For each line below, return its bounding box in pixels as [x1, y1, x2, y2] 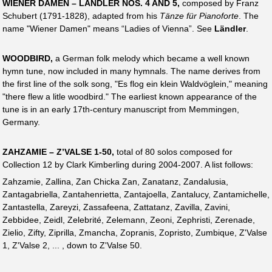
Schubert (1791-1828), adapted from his [2, 10, 160, 21]
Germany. [2, 117, 40, 127]
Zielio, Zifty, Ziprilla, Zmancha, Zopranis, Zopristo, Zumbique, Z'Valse [2, 228, 267, 238]
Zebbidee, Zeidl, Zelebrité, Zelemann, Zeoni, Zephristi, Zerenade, [2, 215, 255, 225]
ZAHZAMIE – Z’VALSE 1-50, [2, 147, 114, 157]
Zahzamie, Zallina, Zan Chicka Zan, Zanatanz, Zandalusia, [2, 177, 228, 187]
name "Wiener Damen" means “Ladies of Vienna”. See [2, 23, 214, 33]
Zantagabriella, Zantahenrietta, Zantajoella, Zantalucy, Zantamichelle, [2, 189, 270, 200]
